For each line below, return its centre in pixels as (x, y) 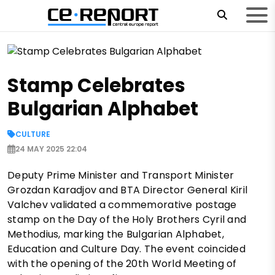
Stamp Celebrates (96, 86)
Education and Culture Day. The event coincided (126, 249)
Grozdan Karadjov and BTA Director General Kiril (128, 190)
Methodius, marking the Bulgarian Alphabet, (116, 234)
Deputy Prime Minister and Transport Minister (121, 176)
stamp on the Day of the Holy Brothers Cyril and (127, 220)
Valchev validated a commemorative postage (122, 205)
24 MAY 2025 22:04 (51, 149)
